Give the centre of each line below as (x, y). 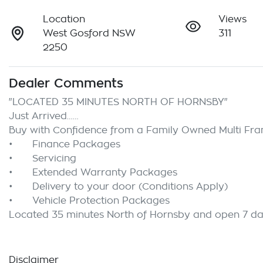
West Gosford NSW (90, 34)
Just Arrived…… (44, 117)
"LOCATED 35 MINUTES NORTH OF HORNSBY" (118, 102)
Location (64, 20)
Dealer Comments (66, 83)
